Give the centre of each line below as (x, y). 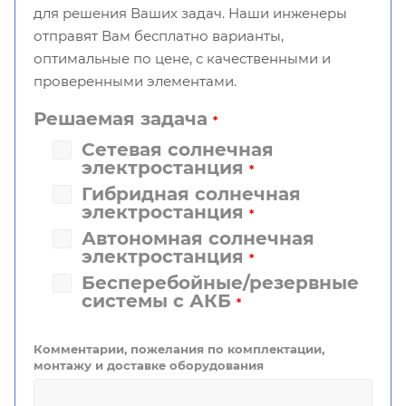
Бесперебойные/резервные (220, 283)
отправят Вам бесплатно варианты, (159, 36)
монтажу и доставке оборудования (149, 366)
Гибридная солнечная (191, 194)
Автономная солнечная (198, 239)
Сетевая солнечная (178, 150)
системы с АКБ (159, 301)
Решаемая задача (123, 119)
